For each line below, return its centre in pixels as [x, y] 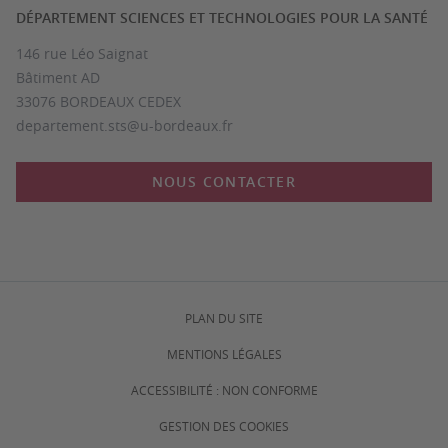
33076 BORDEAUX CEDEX [98, 101]
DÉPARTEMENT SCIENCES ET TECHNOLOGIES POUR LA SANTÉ [222, 17]
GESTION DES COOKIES [224, 426]
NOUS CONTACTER [224, 181]
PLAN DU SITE [224, 318]
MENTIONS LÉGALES [224, 354]
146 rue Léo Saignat [82, 53]
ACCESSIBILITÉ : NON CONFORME [224, 390]
